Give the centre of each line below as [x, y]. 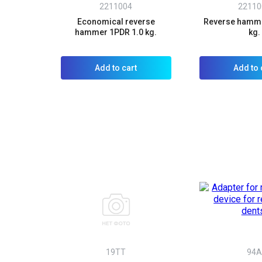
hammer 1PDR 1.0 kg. [116, 32]
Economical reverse [116, 21]
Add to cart [116, 68]
